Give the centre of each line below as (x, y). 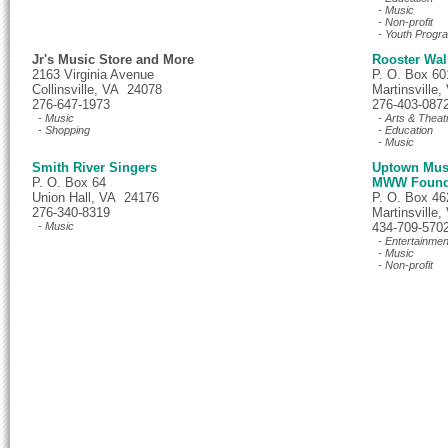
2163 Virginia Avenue (93, 74)
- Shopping (61, 130)
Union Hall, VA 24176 (95, 197)
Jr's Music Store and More (113, 59)
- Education (402, 130)
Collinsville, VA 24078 (97, 89)
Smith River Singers (94, 167)
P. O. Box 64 (69, 182)
